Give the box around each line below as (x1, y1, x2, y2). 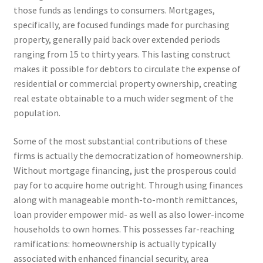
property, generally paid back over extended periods (13, 33, 220, 46)
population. (13, 107, 60, 119)
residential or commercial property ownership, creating (13, 77, 237, 90)
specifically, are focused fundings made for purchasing (13, 19, 230, 31)
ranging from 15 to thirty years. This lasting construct (13, 48, 231, 60)
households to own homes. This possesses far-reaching (13, 222, 235, 235)
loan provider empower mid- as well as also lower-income (13, 208, 244, 220)
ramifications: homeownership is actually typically (13, 237, 216, 249)
